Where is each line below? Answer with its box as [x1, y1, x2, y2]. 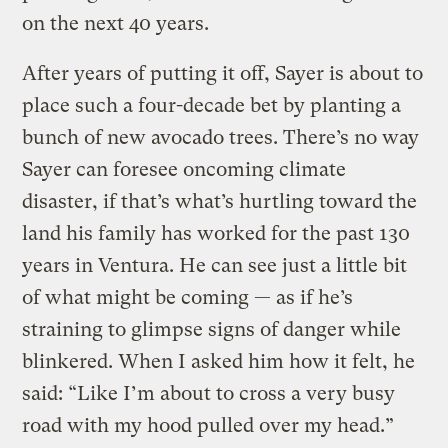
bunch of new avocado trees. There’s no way [22, 125, 420, 149]
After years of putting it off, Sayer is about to [22, 61, 424, 85]
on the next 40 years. [22, 11, 210, 35]
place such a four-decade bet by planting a [22, 93, 402, 117]
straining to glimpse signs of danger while [22, 317, 402, 341]
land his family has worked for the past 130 [22, 221, 411, 245]
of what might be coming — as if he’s [22, 285, 354, 309]
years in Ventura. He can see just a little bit [22, 253, 408, 277]
